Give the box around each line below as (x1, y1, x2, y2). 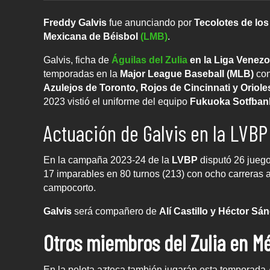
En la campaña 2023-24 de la (43, 155, 169, 166)
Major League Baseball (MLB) (120, 69, 254, 80)
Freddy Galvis (43, 17, 107, 28)
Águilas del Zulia (111, 55, 190, 66)
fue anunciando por (107, 17, 194, 28)
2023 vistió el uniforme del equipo (43, 96, 190, 107)
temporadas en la (43, 69, 120, 80)
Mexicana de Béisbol (43, 31, 140, 42)
